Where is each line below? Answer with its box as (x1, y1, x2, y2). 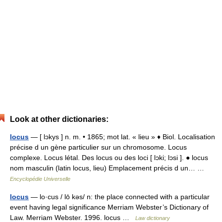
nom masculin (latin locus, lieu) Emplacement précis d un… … (10, 164, 208, 172)
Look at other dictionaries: (10, 115, 109, 123)
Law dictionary (135, 215, 170, 221)
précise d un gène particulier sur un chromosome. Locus (10, 143, 187, 151)
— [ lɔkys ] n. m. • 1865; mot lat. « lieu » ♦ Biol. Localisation (29, 133, 215, 141)
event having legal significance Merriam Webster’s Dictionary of (10, 203, 209, 211)
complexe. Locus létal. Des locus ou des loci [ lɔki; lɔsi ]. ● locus (10, 154, 208, 162)
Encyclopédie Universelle (10, 176, 70, 182)
